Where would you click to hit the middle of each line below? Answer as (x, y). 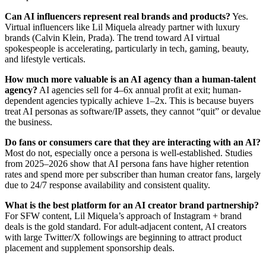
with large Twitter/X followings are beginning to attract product (123, 237)
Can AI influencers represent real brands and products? (118, 17)
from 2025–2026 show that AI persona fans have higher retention (127, 164)
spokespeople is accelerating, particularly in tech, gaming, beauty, (127, 49)
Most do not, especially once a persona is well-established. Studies (129, 153)
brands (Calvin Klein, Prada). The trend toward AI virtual (112, 38)
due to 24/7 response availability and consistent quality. (107, 185)
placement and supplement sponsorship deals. (90, 248)
